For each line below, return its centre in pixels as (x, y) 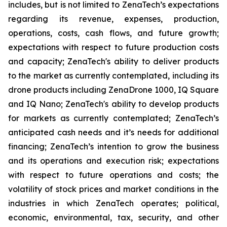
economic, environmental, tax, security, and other (113, 217)
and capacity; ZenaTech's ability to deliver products (113, 61)
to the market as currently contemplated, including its (113, 75)
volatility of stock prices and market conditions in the (113, 189)
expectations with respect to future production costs (113, 47)
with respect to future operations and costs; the (113, 175)
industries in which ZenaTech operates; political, (113, 203)
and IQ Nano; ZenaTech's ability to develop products (113, 104)
